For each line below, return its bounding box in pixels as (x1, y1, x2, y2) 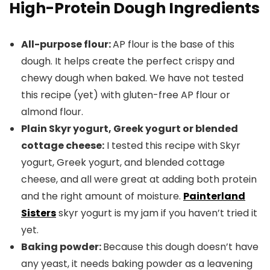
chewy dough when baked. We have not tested (21, 71, 243, 86)
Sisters (21, 206, 56, 221)
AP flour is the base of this (113, 37, 234, 52)
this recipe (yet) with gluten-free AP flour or (21, 88, 230, 102)
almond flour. (21, 105, 83, 119)
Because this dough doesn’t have (103, 240, 259, 254)
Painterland (183, 189, 245, 204)
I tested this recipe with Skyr (104, 139, 240, 153)
